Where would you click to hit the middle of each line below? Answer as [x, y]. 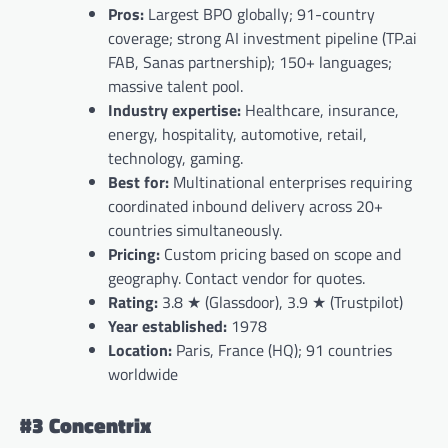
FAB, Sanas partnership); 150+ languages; [250, 61]
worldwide [143, 373]
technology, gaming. [175, 157]
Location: [142, 349]
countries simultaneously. [195, 229]
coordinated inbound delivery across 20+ [245, 205]
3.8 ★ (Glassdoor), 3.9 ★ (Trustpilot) [282, 301]
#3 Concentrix [85, 424]
